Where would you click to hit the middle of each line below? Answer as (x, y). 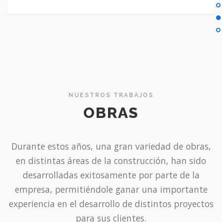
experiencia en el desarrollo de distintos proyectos (111, 204)
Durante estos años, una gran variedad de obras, (111, 146)
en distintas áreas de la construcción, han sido (111, 161)
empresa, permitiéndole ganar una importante (111, 190)
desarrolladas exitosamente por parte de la (111, 175)
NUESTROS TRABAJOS (111, 95)
